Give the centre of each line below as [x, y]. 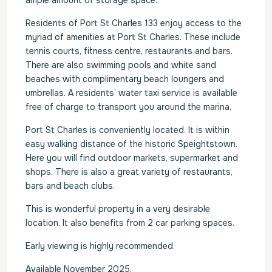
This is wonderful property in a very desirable [118, 209]
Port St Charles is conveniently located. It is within [127, 130]
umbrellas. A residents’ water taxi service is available [131, 93]
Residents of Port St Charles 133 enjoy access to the [134, 23]
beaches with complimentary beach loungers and [125, 79]
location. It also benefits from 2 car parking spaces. [130, 223]
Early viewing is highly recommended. [100, 246]
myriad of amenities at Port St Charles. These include [133, 37]
